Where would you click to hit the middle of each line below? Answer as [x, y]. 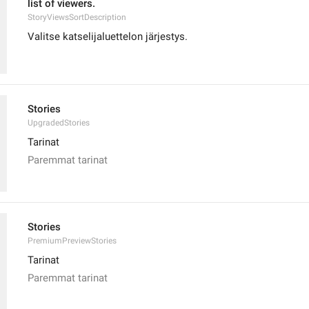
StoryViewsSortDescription [77, 17]
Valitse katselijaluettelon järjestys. [108, 37]
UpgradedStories [59, 123]
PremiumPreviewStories [72, 241]
